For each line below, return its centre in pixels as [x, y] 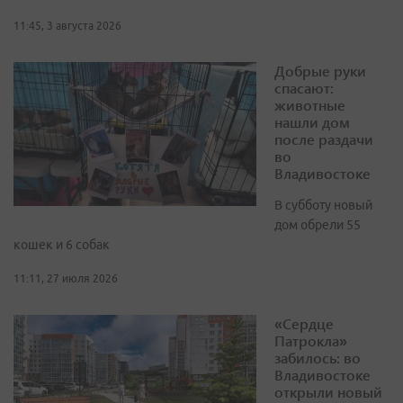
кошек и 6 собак [62, 245]
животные [310, 105]
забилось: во [318, 358]
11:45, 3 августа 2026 [67, 26]
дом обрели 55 [318, 225]
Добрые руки [320, 71]
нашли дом [312, 122]
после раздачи [324, 139]
